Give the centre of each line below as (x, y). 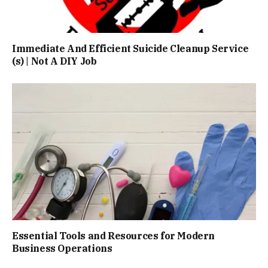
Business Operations (62, 248)
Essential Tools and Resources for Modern (114, 235)
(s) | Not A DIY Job (54, 61)
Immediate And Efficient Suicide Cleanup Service (130, 48)
